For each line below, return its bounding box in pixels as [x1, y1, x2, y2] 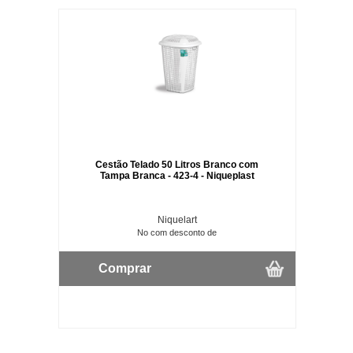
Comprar [98, 261, 151, 275]
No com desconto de [137, 227, 217, 237]
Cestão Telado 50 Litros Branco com [95, 158, 259, 170]
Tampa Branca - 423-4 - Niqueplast [99, 169, 255, 181]
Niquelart [157, 214, 197, 225]
